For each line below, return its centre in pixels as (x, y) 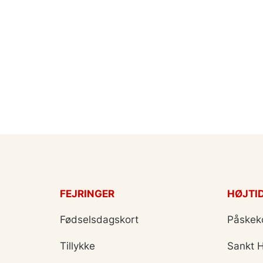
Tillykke (77, 246)
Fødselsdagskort (99, 220)
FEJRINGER (87, 194)
